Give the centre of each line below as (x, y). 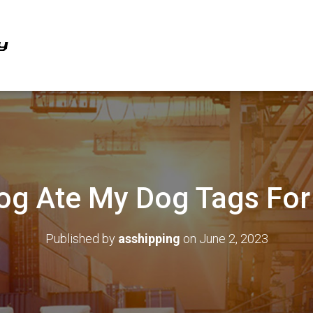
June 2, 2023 (233, 239)
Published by (81, 239)
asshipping (149, 239)
